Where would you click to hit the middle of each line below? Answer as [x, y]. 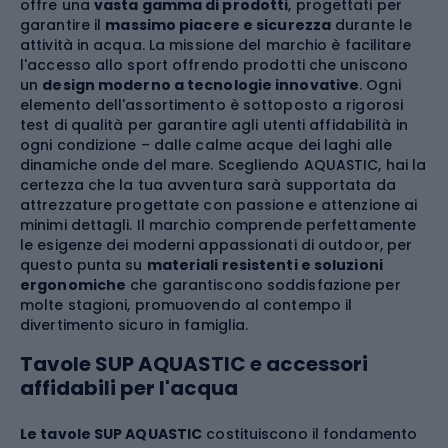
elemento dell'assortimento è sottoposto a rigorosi [212, 105]
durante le [372, 25]
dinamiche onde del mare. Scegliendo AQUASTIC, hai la [223, 165]
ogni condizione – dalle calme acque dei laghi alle [206, 145]
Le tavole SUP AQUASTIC [111, 433]
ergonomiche [73, 285]
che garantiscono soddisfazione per [263, 285]
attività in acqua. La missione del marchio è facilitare [216, 45]
